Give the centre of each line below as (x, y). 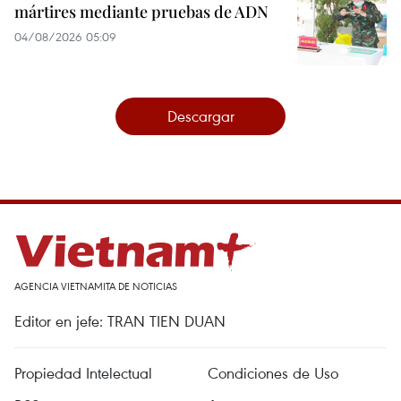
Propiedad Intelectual (83, 373)
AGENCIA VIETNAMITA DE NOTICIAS (96, 286)
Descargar (200, 116)
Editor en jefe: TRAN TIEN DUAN (120, 321)
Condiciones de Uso (273, 373)
